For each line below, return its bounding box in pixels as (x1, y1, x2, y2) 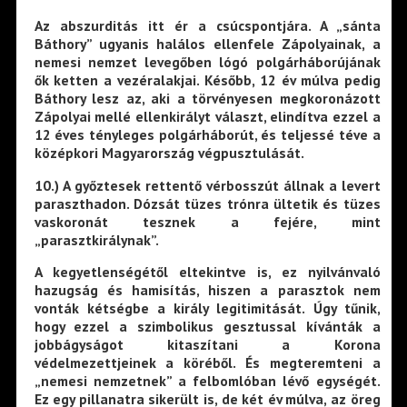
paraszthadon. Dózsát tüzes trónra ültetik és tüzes (34, 194, 381, 213)
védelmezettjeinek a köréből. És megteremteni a (34, 353, 381, 372)
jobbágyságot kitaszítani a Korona (34, 335, 381, 354)
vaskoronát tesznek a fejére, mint (34, 212, 381, 231)
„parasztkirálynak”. (34, 230, 159, 249)
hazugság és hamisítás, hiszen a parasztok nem (34, 281, 381, 300)
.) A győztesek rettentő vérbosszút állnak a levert (50, 175, 381, 194)
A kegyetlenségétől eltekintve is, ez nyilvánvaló (34, 263, 381, 282)
